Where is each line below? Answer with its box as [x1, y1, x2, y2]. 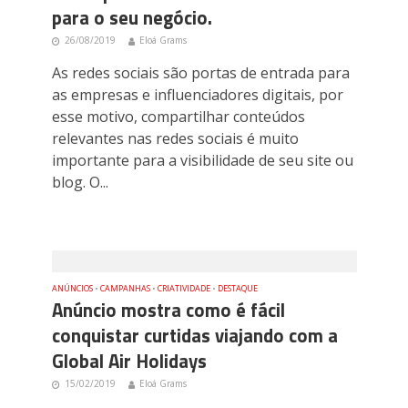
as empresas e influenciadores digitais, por [51, 84, 343, 105]
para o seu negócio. [51, 3, 212, 32]
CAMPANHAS [99, 282, 150, 295]
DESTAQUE [217, 282, 258, 295]
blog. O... [51, 171, 108, 192]
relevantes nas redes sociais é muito [51, 127, 299, 148]
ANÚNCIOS [51, 282, 93, 295]
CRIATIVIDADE [157, 282, 210, 295]
